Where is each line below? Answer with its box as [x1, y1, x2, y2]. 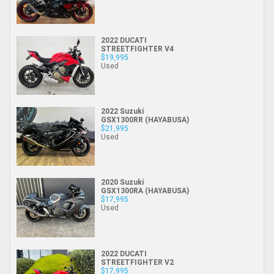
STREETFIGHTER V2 [101, 257, 174, 267]
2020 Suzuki [101, 177, 144, 187]
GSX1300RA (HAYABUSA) [101, 186, 189, 196]
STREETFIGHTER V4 [101, 43, 174, 53]
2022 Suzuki [101, 106, 144, 116]
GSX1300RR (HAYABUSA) [101, 115, 189, 125]
